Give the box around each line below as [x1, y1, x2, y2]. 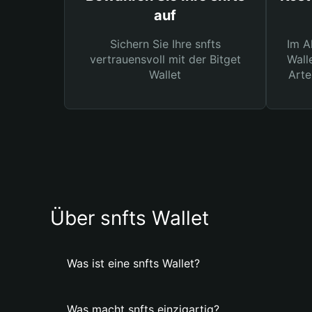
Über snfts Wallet [50, 206, 209, 230]
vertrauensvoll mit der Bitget [89, 52, 241, 66]
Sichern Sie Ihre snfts [109, 37, 221, 51]
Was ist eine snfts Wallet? [67, 256, 200, 270]
